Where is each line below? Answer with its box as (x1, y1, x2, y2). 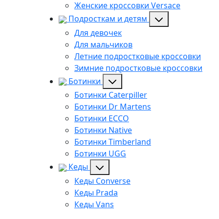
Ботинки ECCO (74, 113, 129, 124)
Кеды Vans (74, 199, 114, 210)
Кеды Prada (74, 187, 118, 198)
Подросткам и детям (68, 13, 147, 24)
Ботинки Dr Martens (74, 101, 151, 112)
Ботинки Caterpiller (74, 89, 147, 101)
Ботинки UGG (74, 148, 126, 159)
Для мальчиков (74, 39, 132, 50)
